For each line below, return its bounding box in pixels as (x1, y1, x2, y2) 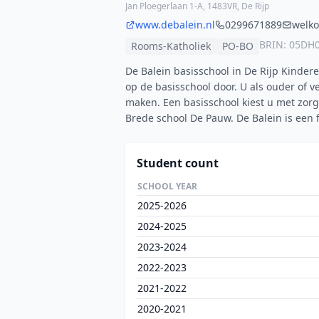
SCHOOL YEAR (137, 180, 197, 192)
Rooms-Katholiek (131, 39, 211, 53)
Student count (137, 155, 219, 171)
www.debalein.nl (135, 18, 215, 31)
